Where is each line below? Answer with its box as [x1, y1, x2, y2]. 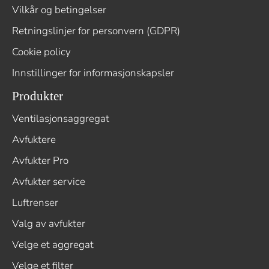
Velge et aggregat [12, 238, 94, 252]
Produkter [12, 89, 63, 103]
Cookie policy [12, 45, 71, 59]
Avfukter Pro [12, 154, 68, 168]
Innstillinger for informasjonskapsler [12, 66, 174, 80]
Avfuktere [12, 133, 56, 147]
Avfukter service [12, 175, 85, 189]
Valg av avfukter [12, 217, 85, 231]
